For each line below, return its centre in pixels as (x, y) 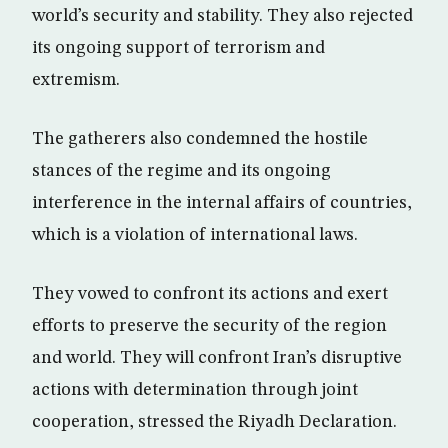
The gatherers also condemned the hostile (200, 139)
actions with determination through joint (195, 390)
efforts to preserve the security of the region (209, 326)
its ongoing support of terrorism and (178, 48)
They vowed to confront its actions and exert (210, 294)
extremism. (76, 80)
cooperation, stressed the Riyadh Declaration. (214, 422)
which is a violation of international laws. (195, 235)
